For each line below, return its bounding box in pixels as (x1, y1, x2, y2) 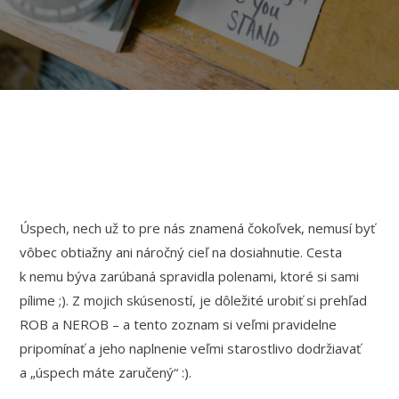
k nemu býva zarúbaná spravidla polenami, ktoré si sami (20, 267, 360, 285)
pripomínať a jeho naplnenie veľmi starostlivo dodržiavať (20, 339, 362, 357)
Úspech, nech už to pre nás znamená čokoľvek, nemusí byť (20, 219, 376, 237)
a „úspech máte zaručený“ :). (20, 363, 192, 381)
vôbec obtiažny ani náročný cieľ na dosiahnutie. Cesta (20, 243, 343, 261)
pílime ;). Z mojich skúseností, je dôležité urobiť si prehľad (20, 291, 368, 309)
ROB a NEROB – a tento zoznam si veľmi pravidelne (20, 315, 338, 333)
